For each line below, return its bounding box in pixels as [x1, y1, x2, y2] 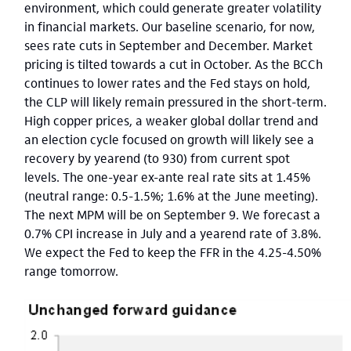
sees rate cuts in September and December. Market [24, 37, 313, 53]
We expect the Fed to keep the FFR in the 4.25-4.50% [24, 244, 321, 260]
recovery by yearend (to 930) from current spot [24, 150, 290, 166]
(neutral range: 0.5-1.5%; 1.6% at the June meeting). [24, 187, 318, 204]
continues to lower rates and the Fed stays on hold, [24, 74, 310, 91]
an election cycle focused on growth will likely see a [24, 131, 314, 147]
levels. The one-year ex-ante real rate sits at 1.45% [24, 168, 310, 185]
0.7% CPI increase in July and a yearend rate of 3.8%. [24, 225, 321, 241]
